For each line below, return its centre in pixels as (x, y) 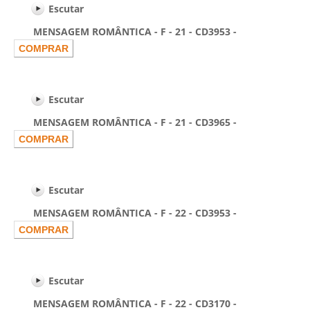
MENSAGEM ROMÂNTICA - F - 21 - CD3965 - (125, 122)
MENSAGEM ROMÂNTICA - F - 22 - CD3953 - (125, 213)
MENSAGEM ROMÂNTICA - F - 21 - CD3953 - (125, 31)
